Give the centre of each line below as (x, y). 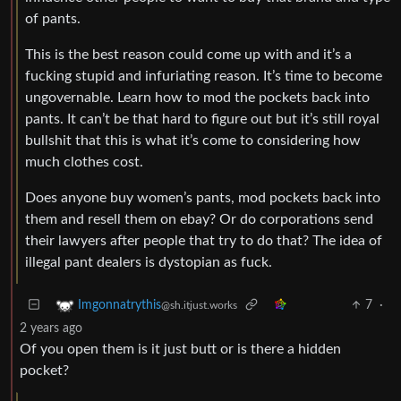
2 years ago (51, 328)
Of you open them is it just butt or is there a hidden (180, 349)
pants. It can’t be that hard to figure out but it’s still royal (202, 119)
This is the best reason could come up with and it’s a (188, 55)
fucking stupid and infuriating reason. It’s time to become (204, 76)
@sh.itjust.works (199, 306)
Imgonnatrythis (119, 306)
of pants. (53, 19)
